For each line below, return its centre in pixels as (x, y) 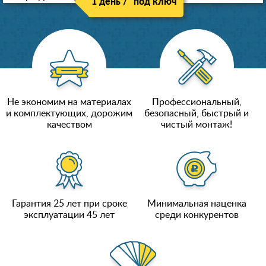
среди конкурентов (197, 215)
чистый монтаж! (197, 125)
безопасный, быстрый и (197, 114)
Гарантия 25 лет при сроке (69, 204)
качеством (69, 125)
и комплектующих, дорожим (69, 114)
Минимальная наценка (197, 204)
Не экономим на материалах (69, 102)
